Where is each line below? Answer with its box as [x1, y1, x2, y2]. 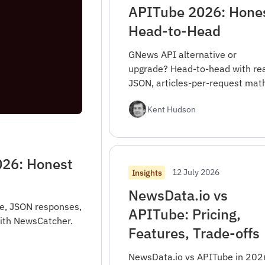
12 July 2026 [172, 166, 220, 177]
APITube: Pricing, [128, 205, 241, 224]
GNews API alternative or [128, 49, 237, 60]
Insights [131, 167, 162, 177]
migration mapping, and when [128, 91, 254, 103]
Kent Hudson [147, 103, 196, 115]
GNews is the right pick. [128, 105, 228, 117]
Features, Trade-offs [128, 224, 260, 243]
